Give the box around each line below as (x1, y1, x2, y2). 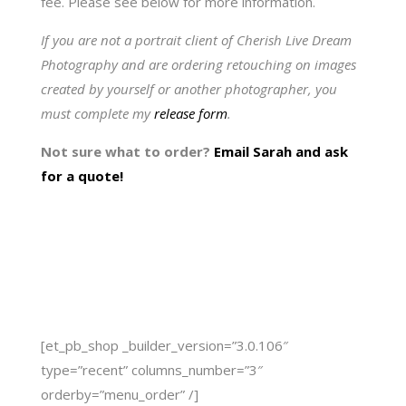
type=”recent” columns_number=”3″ (40, 361, 263, 379)
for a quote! (40, 167, 123, 185)
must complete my (40, 104, 154, 122)
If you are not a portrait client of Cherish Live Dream (40, 31, 352, 49)
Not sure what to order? (40, 142, 214, 160)
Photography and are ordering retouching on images (40, 55, 356, 73)
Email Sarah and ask (213, 142, 348, 160)
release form (153, 104, 227, 122)
